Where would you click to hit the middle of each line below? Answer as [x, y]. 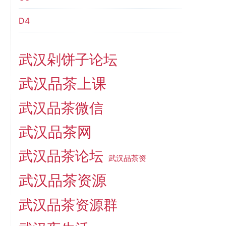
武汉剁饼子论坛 [68, 59]
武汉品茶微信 [61, 108]
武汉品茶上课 [62, 83]
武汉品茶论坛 [61, 156]
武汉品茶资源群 [68, 205]
